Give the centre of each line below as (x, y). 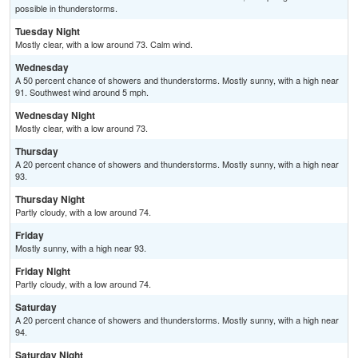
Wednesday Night (55, 115)
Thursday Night (50, 199)
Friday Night (43, 271)
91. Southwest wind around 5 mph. (82, 92)
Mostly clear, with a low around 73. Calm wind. (104, 44)
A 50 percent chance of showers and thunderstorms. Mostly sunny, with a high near (177, 80)
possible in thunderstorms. (66, 8)
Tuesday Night (48, 32)
